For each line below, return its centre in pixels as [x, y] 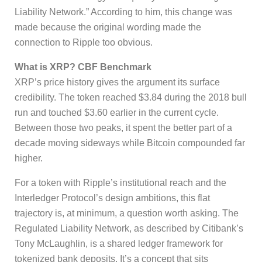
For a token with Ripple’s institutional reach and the [120, 182]
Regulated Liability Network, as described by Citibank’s [129, 228]
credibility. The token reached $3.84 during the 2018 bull [131, 97]
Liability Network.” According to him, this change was [123, 12]
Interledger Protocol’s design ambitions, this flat [112, 198]
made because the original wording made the [108, 27]
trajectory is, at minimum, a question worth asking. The [127, 213]
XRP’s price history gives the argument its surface [117, 82]
